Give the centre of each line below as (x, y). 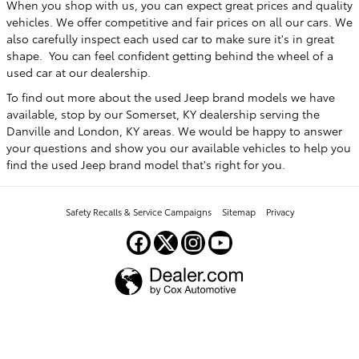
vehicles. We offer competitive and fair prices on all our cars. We (179, 22)
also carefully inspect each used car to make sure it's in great (170, 39)
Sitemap (238, 212)
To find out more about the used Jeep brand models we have (171, 97)
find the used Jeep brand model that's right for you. (146, 165)
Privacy (280, 212)
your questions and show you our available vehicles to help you (179, 148)
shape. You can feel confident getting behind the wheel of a (170, 56)
